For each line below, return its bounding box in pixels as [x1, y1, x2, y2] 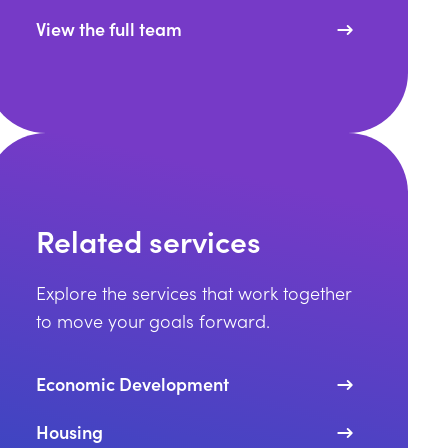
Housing [36, 419, 104, 444]
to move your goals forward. [36, 309, 271, 333]
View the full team [36, 16, 183, 41]
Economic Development [36, 371, 230, 396]
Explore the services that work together [36, 281, 352, 305]
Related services [36, 220, 262, 261]
